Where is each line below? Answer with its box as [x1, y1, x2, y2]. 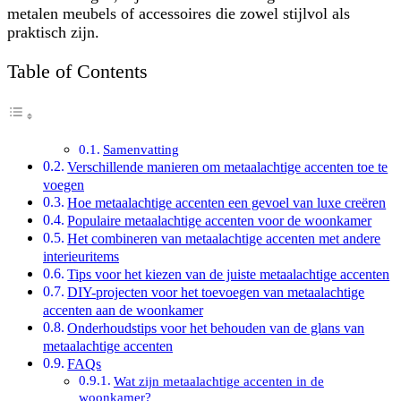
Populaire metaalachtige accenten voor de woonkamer [67, 213, 372, 229]
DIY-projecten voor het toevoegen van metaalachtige [67, 285, 365, 301]
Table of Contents [7, 61, 148, 83]
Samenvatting [103, 141, 180, 157]
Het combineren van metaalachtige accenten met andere [67, 231, 381, 247]
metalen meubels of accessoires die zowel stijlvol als [7, 4, 350, 22]
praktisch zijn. [7, 22, 99, 41]
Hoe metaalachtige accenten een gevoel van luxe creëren [67, 195, 387, 211]
